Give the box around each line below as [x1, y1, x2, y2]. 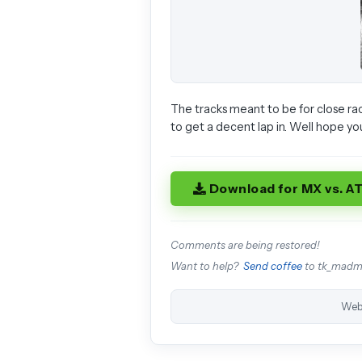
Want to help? [170, 259, 243, 272]
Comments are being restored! [170, 238, 320, 251]
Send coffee [243, 259, 302, 272]
